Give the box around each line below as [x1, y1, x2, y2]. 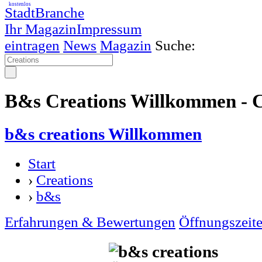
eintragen [5, 37, 60, 53]
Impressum [77, 21, 142, 37]
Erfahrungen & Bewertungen [5, 213, 175, 230]
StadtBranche [5, 5, 84, 20]
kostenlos [9, 1, 31, 7]
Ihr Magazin [5, 21, 77, 37]
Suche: [155, 37, 195, 53]
